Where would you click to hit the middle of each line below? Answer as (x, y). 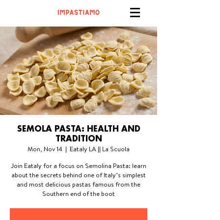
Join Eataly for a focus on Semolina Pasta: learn (79, 165)
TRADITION (79, 139)
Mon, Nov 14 (45, 149)
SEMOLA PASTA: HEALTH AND (79, 129)
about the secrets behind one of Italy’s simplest (79, 175)
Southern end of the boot (79, 193)
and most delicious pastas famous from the (79, 184)
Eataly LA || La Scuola (100, 149)
